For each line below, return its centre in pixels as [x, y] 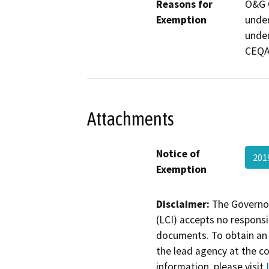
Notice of [178, 153]
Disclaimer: [183, 204]
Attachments [131, 119]
